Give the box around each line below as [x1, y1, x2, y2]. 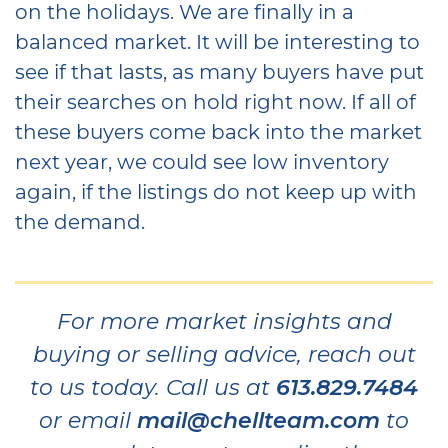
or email [39, 404, 137, 434]
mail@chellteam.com [137, 404, 380, 434]
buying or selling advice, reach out [32, 338, 416, 368]
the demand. [15, 207, 145, 234]
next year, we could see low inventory [15, 147, 389, 174]
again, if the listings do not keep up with [15, 177, 417, 204]
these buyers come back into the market [15, 117, 422, 144]
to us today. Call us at [30, 371, 276, 401]
